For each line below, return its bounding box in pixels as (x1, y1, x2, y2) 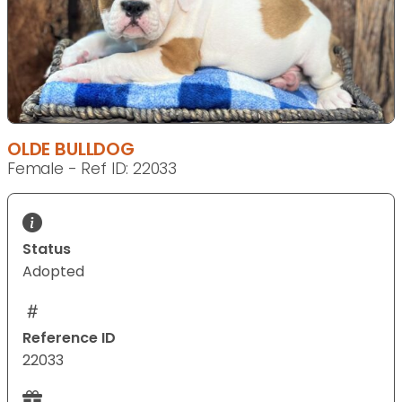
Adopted (22, 261, 84, 283)
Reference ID (22, 328, 116, 349)
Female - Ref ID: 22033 (7, 158, 178, 180)
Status (22, 239, 71, 260)
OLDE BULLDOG (7, 136, 135, 162)
